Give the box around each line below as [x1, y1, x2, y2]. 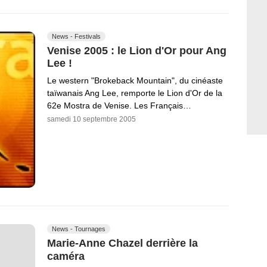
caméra [47, 250, 85, 262]
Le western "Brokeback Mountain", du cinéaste [47, 76, 223, 86]
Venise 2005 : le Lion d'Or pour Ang [47, 44, 226, 57]
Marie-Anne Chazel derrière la [47, 237, 198, 249]
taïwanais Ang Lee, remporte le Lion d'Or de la [47, 88, 222, 98]
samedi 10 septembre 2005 [47, 115, 136, 124]
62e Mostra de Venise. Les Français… [47, 101, 191, 111]
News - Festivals [52, 32, 101, 40]
